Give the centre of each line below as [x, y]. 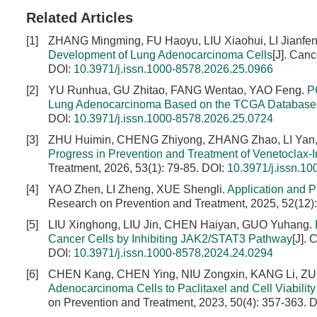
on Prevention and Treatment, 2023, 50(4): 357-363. [179, 302]
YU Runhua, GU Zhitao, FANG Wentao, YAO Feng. [178, 90]
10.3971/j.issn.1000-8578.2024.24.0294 [173, 253]
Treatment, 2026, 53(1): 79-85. [125, 168]
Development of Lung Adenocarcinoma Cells [160, 55]
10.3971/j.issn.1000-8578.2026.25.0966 [173, 69]
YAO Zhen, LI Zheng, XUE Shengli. [138, 189]
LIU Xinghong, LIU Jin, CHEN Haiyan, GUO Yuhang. [181, 225]
